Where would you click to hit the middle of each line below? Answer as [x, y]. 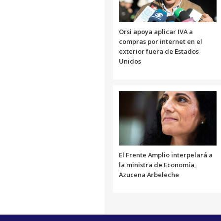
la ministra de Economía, [157, 165]
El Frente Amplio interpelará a [166, 155]
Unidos [130, 61]
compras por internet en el [161, 41]
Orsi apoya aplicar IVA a [156, 31]
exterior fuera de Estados [159, 51]
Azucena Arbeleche [149, 174]
